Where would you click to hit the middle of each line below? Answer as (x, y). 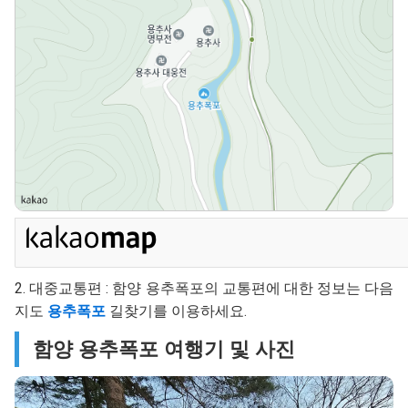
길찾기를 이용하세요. (176, 311)
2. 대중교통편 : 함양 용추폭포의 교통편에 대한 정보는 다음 (204, 288)
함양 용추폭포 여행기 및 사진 (164, 348)
